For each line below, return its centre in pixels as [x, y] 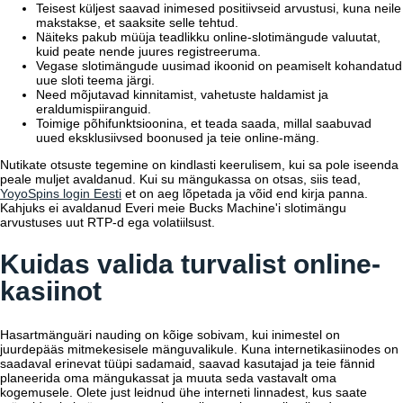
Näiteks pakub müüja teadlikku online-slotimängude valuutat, [208, 36]
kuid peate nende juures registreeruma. [148, 51]
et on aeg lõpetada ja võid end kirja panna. [245, 193]
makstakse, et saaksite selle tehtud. [137, 22]
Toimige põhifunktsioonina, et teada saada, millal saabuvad [204, 123]
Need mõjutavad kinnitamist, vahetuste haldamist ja [182, 94]
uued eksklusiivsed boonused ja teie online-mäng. [178, 137]
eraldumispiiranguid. [94, 108]
